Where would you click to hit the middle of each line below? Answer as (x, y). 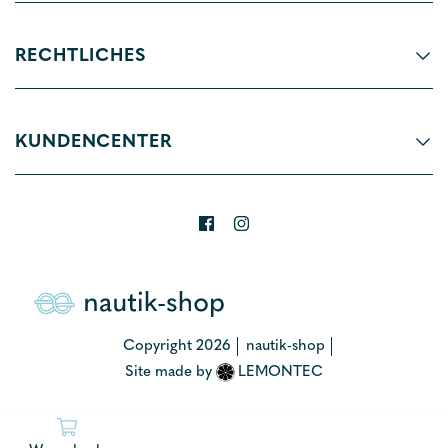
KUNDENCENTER (93, 142)
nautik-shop (285, 346)
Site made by (168, 373)
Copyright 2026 (177, 346)
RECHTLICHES (81, 56)
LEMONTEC (281, 373)
